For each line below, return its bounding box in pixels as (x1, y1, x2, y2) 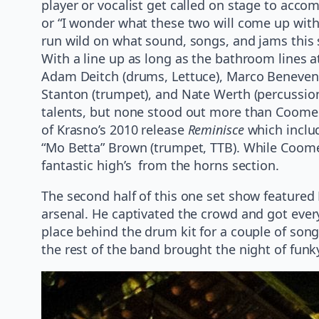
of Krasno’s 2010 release (41, 120, 188, 138)
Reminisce (187, 120, 244, 138)
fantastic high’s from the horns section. (41, 156, 279, 174)
